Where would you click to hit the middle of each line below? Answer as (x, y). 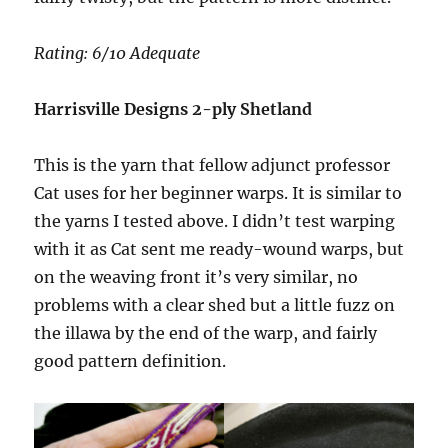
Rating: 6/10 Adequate (117, 53)
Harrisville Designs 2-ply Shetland (173, 109)
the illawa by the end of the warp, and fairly (206, 333)
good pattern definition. (130, 361)
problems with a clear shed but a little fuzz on (215, 305)
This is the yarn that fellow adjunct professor (212, 165)
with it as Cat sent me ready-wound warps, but (219, 249)
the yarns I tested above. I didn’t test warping (215, 221)
